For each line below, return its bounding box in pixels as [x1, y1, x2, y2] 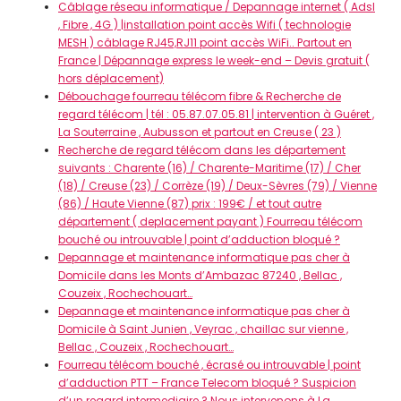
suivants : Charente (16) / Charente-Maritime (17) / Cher [58, 160, 361, 175]
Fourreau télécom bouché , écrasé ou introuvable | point [58, 357, 361, 372]
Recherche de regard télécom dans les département [58, 142, 346, 158]
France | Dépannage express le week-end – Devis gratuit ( [58, 53, 370, 68]
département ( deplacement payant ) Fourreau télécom [58, 214, 363, 229]
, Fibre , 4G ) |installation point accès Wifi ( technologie [58, 17, 351, 32]
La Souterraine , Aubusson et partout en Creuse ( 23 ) [58, 124, 341, 140]
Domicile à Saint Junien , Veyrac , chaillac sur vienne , [58, 321, 348, 337]
